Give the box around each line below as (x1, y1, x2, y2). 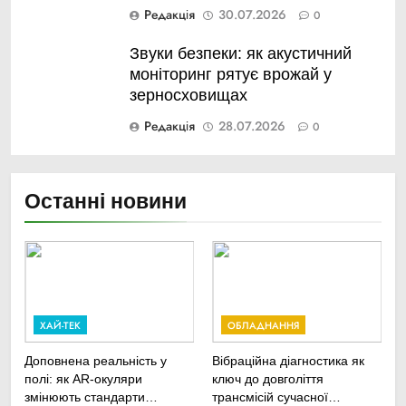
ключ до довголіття (212, 372, 324, 387)
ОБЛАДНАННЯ (227, 318, 299, 333)
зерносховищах (130, 86, 247, 105)
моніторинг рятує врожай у (130, 65, 332, 84)
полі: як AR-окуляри (24, 372, 142, 387)
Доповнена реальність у (24, 353, 167, 369)
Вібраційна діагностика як (212, 353, 364, 369)
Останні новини (24, 188, 187, 215)
